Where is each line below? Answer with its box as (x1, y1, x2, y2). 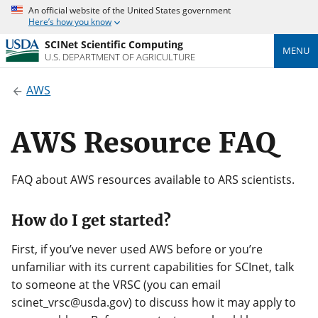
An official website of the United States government (28, 4, 231, 16)
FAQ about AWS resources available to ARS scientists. (11, 171, 295, 187)
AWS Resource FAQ (11, 125, 276, 160)
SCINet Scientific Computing (44, 38, 183, 51)
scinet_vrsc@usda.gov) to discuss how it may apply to (11, 295, 296, 311)
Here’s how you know (28, 16, 111, 28)
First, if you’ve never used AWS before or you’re (11, 241, 263, 258)
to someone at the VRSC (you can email (11, 277, 221, 293)
